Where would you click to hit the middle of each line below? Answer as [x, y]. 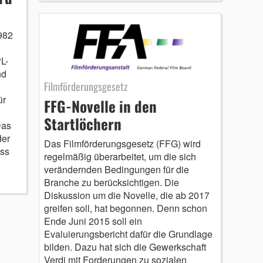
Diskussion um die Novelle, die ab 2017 [127, 195]
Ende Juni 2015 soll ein [93, 221]
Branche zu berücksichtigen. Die [111, 183]
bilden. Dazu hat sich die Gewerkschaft [125, 247]
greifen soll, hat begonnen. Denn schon [125, 208]
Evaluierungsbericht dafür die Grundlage [128, 234]
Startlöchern [82, 124]
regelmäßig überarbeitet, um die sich [120, 157]
